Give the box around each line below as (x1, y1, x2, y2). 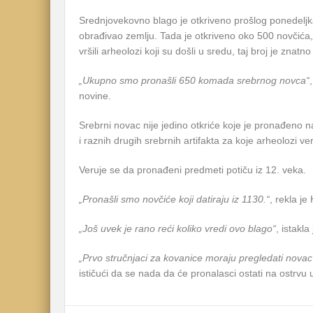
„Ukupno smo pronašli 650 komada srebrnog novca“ (79, 75, 310, 86)
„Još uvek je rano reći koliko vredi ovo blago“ (79, 223, 276, 234)
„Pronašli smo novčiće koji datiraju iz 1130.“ (79, 194, 270, 205)
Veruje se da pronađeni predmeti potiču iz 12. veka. (79, 164, 306, 175)
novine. (79, 90, 111, 101)
